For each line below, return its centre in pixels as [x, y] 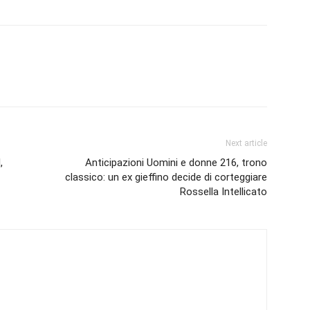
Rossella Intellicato [224, 192]
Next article [246, 143]
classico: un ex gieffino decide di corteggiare [166, 177]
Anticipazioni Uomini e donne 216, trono [176, 163]
